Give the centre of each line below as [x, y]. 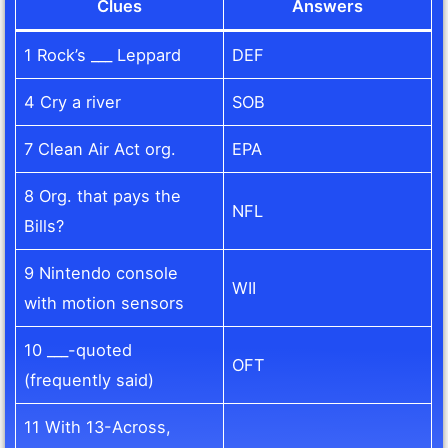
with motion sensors [104, 303]
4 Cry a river [73, 102]
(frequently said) [89, 380]
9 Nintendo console [101, 273]
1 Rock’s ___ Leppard [103, 55]
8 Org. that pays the [103, 196]
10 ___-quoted [78, 350]
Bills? [44, 226]
